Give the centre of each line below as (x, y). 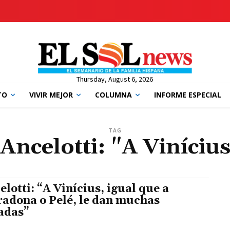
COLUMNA (113, 95)
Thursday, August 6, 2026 (115, 79)
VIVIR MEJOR (51, 95)
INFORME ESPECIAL (187, 95)
